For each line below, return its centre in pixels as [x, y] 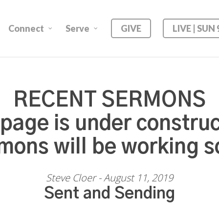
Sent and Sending [109, 194]
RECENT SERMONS [109, 100]
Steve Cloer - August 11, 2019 [109, 178]
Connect [26, 28]
